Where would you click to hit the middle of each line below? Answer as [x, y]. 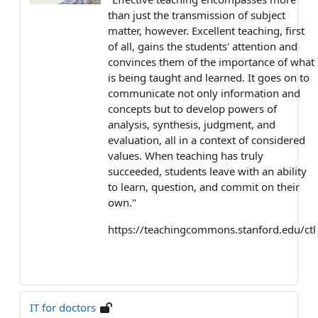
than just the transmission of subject [197, 15]
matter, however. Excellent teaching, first [206, 30]
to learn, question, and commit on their [204, 186]
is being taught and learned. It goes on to [209, 77]
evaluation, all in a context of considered [207, 139]
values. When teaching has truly [186, 155]
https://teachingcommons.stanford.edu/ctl [212, 229]
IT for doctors [63, 307]
